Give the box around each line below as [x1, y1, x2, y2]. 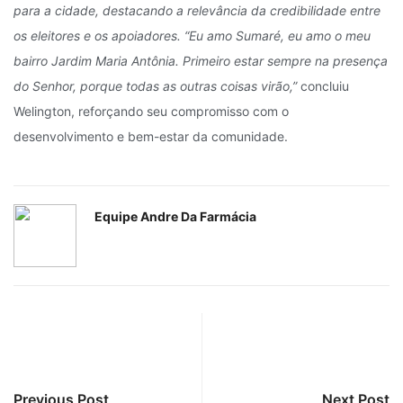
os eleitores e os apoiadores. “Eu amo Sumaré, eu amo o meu [13, 28, 371, 43]
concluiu [300, 78, 349, 94]
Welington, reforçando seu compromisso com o [13, 103, 289, 119]
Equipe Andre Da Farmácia [94, 209, 256, 224]
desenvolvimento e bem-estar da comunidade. [13, 129, 288, 144]
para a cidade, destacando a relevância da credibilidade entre [13, 3, 381, 18]
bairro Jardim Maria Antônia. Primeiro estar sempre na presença [13, 53, 388, 68]
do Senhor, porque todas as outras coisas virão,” [13, 78, 300, 94]
